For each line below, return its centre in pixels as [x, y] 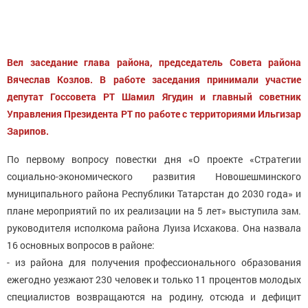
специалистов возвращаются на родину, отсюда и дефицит [154, 296]
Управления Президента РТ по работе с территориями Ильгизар [154, 113]
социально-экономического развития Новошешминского [154, 176]
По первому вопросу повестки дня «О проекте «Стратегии [154, 159]
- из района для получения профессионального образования [154, 262]
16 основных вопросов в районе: [81, 245]
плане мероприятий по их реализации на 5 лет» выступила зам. [154, 210]
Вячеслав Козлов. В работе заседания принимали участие [154, 79]
